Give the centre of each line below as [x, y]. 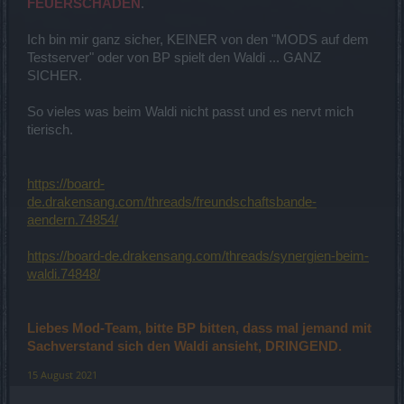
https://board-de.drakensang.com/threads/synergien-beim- [198, 256]
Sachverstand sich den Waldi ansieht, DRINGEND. [184, 346]
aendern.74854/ [73, 220]
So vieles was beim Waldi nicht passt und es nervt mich [190, 112]
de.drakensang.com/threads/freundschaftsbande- [172, 202]
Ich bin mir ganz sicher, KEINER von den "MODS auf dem [198, 40]
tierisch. [50, 130]
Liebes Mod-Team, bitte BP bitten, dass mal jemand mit [199, 328]
